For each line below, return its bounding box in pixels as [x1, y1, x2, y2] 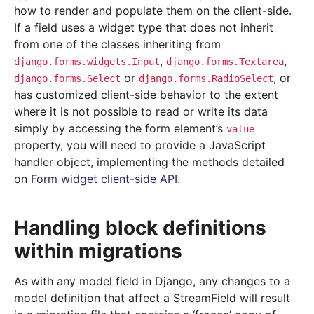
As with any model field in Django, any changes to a [14, 274, 290, 289]
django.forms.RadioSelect [139, 73, 273, 85]
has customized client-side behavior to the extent [14, 88, 278, 102]
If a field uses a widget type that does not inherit [14, 20, 273, 35]
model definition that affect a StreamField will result [14, 291, 290, 306]
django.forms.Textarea [166, 56, 284, 68]
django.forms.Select [14, 73, 121, 85]
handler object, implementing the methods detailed [14, 155, 285, 170]
